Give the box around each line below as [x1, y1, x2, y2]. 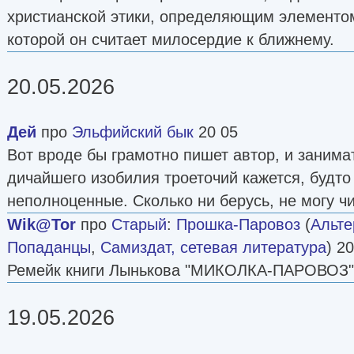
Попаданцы [7, 238, 91, 256]
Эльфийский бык [72, 122, 194, 141]
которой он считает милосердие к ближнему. [7, 30, 334, 48]
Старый [111, 215, 167, 233]
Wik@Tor [7, 215, 76, 233]
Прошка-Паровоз [176, 215, 300, 233]
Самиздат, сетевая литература [100, 238, 326, 256]
